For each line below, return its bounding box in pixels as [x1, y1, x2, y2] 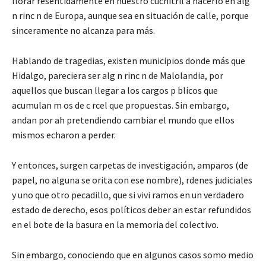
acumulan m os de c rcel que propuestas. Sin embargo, [12, 99, 229, 111]
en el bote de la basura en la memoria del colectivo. [12, 218, 220, 230]
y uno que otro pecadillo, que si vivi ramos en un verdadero [12, 188, 244, 201]
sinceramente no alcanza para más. [12, 24, 157, 36]
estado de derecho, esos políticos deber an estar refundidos [12, 203, 251, 216]
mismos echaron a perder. [12, 128, 118, 141]
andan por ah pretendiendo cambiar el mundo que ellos [12, 113, 235, 126]
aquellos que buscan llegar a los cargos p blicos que [12, 84, 218, 96]
